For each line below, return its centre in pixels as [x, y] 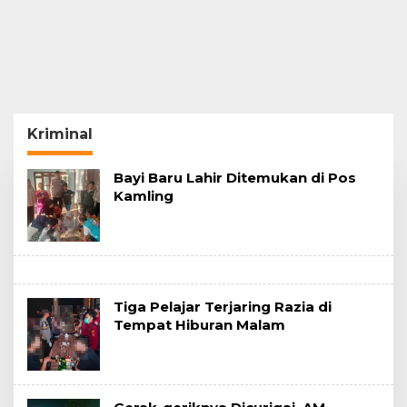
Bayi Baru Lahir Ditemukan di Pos [235, 177]
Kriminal [60, 134]
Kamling [144, 195]
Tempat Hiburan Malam [199, 324]
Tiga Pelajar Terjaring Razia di [223, 306]
